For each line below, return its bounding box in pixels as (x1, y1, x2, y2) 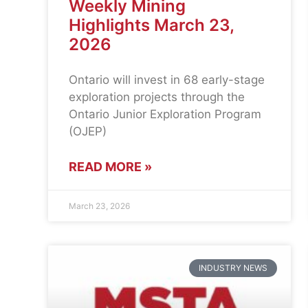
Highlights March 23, (69, 14, 234, 35)
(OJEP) (69, 124, 107, 138)
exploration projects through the (69, 89, 245, 104)
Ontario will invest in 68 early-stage (69, 72, 265, 87)
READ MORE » (69, 159, 152, 174)
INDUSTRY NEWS (198, 263, 267, 274)
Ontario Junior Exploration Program (69, 107, 261, 121)
